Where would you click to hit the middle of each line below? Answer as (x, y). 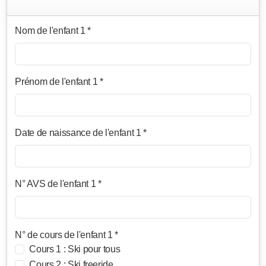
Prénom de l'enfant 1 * (59, 82)
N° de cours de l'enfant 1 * (66, 235)
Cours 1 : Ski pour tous (75, 249)
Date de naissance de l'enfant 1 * (81, 133)
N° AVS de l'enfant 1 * (58, 184)
